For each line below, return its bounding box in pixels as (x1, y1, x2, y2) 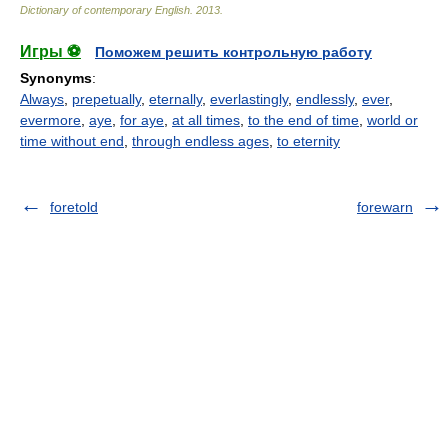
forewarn (357, 199, 413, 215)
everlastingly (210, 91, 288, 107)
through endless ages (132, 133, 269, 149)
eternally (149, 91, 202, 107)
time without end (20, 133, 124, 149)
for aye (120, 112, 164, 128)
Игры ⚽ (20, 43, 81, 60)
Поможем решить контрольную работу (95, 44, 372, 60)
